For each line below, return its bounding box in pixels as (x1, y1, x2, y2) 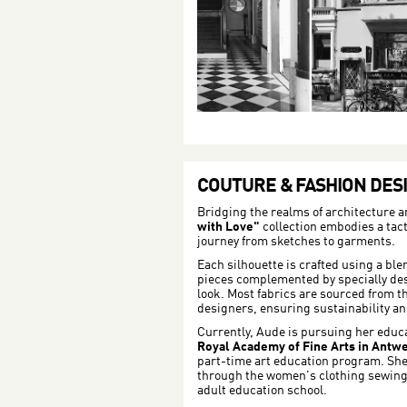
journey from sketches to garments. (197, 235, 395, 248)
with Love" (197, 221, 263, 233)
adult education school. (197, 384, 327, 397)
